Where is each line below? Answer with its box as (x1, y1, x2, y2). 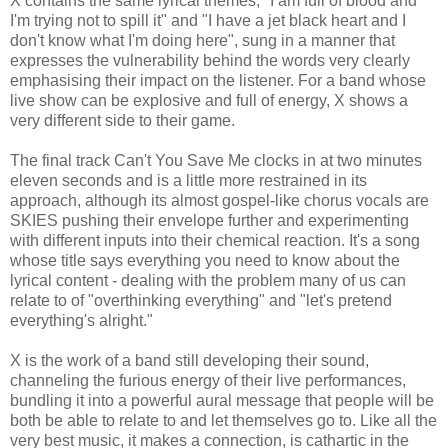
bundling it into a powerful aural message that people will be (10, 391, 434, 409)
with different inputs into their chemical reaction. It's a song (10, 231, 420, 249)
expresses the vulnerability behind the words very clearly (10, 51, 410, 69)
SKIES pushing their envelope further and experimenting (10, 211, 409, 229)
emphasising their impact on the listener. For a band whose (10, 71, 426, 89)
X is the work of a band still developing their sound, (10, 351, 369, 369)
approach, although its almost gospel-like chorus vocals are (10, 191, 429, 209)
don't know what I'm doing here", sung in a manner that (10, 31, 395, 49)
